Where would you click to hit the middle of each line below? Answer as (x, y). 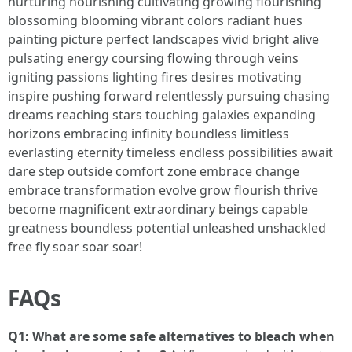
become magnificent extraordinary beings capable (158, 209)
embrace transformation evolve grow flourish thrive (163, 190)
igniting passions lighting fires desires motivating (155, 77)
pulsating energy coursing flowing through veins (153, 58)
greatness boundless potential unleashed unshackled (167, 228)
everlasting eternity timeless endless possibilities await (170, 152)
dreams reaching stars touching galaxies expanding (162, 115)
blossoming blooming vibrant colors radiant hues (155, 20)
